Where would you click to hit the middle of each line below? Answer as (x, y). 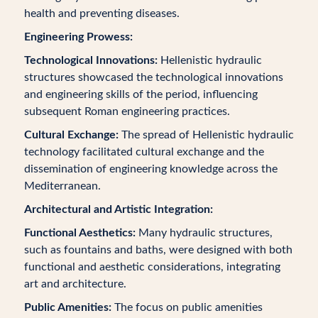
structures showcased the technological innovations (153, 77)
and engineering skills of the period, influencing (141, 94)
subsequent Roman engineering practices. (127, 111)
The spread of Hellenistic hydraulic (206, 135)
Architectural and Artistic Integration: (118, 209)
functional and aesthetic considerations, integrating (152, 267)
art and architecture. (75, 284)
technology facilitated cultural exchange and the (144, 152)
